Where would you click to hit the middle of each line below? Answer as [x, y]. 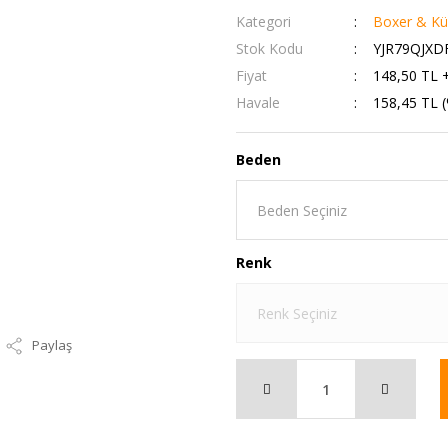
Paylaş [52, 345]
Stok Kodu [269, 48]
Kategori [263, 21]
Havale [258, 102]
